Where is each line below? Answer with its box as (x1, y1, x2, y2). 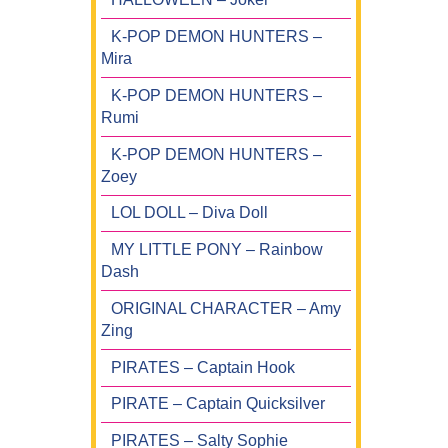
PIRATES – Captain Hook (111, 358, 295, 376)
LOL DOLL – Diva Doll (111, 204, 268, 222)
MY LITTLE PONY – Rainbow (111, 241, 323, 259)
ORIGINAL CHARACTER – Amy (111, 299, 341, 317)
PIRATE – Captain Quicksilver (111, 395, 325, 413)
